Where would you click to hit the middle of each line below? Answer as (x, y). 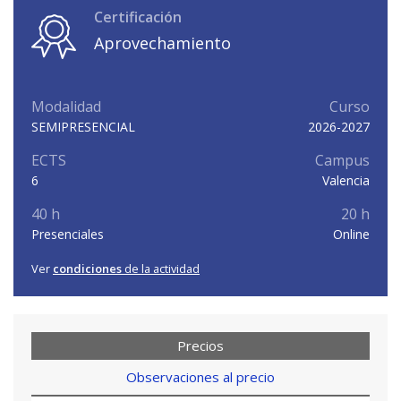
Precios (200, 345)
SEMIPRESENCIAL (83, 126)
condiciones (87, 268)
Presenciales (68, 234)
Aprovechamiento (162, 43)
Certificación (138, 17)
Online (351, 234)
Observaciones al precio (200, 376)
